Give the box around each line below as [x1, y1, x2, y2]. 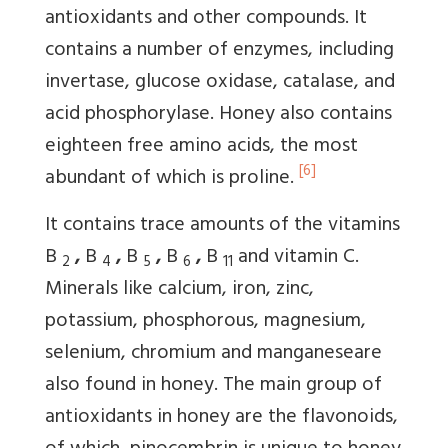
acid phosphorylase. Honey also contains [45, 96, 392, 134]
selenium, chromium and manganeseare [45, 335, 382, 373]
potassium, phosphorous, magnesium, [45, 303, 366, 341]
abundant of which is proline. [45, 160, 299, 198]
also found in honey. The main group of [45, 367, 382, 405]
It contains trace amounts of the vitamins [45, 207, 400, 245]
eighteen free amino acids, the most [45, 128, 358, 166]
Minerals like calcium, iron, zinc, [45, 271, 314, 309]
